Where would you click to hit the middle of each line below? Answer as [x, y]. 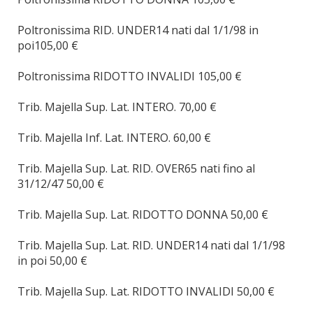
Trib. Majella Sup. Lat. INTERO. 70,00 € [117, 107]
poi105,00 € [48, 45]
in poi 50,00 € [52, 261]
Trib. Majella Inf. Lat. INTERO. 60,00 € [114, 138]
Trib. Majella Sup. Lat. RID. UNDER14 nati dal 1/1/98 [151, 245]
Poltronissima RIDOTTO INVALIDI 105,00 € [130, 76]
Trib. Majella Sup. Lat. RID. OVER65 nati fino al [136, 168]
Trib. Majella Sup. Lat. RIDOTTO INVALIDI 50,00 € [146, 291]
